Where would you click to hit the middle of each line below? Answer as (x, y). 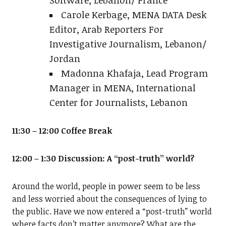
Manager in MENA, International (122, 88)
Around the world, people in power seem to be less (106, 186)
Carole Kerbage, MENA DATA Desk (134, 15)
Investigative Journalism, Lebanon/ (128, 44)
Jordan (65, 59)
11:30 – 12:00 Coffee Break (62, 131)
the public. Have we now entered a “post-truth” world (112, 212)
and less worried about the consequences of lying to (109, 199)
